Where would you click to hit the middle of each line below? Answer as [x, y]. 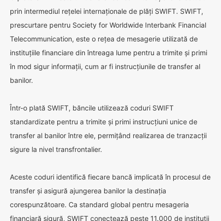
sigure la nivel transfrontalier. [56, 149]
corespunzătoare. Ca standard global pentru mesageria [99, 204]
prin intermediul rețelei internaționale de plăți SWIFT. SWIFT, [107, 11]
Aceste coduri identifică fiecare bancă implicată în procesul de [110, 177]
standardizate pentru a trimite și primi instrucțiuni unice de [104, 122]
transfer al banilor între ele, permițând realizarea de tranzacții [108, 135]
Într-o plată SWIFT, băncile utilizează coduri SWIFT [92, 108]
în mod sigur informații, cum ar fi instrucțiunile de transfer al [105, 66]
